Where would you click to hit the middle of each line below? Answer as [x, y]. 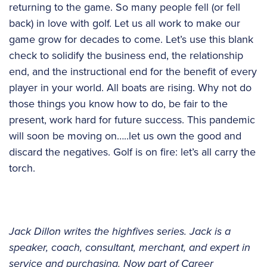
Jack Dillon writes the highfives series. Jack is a [120, 231]
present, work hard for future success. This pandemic [132, 119]
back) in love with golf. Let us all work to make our [125, 23]
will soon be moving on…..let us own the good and [125, 136]
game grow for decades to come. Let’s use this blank [131, 39]
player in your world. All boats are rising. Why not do [130, 87]
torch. [22, 168]
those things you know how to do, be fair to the [118, 103]
